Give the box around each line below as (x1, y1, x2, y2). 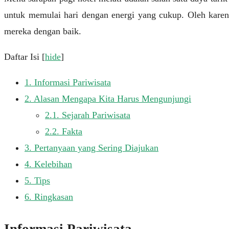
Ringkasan (32, 192, 73, 202)
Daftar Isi (4, 52, 39, 62)
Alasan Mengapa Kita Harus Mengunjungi (32, 94, 191, 104)
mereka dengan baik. (4, 26, 81, 37)
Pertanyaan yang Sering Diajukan (32, 143, 158, 153)
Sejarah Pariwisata (59, 110, 130, 121)
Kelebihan (32, 159, 72, 170)
